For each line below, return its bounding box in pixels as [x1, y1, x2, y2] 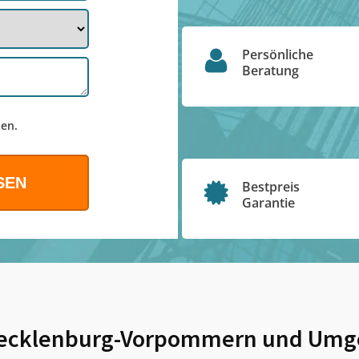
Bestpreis [241, 178, 300, 196]
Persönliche [241, 45, 313, 63]
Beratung [241, 61, 299, 79]
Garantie [241, 194, 295, 212]
